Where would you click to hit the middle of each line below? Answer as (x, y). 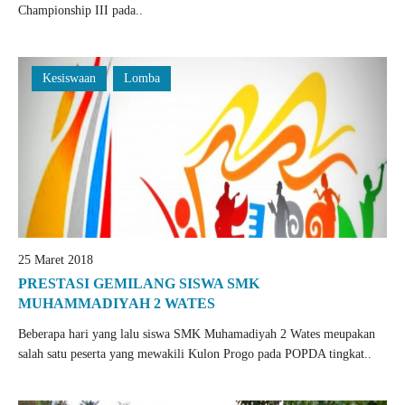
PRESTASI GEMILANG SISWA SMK (139, 283)
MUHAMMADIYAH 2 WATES (117, 303)
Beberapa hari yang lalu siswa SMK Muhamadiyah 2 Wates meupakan (197, 334)
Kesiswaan (69, 78)
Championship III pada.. (80, 10)
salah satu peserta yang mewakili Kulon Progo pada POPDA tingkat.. (195, 354)
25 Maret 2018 (56, 260)
